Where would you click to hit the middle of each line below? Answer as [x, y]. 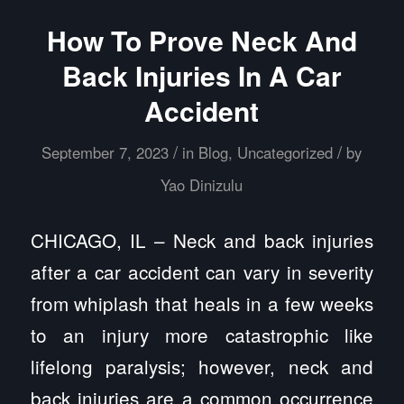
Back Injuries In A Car [202, 76]
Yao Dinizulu [202, 185]
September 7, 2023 [106, 153]
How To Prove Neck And [202, 41]
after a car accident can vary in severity [202, 271]
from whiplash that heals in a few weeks [202, 303]
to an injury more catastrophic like [202, 334]
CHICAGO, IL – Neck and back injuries [202, 239]
